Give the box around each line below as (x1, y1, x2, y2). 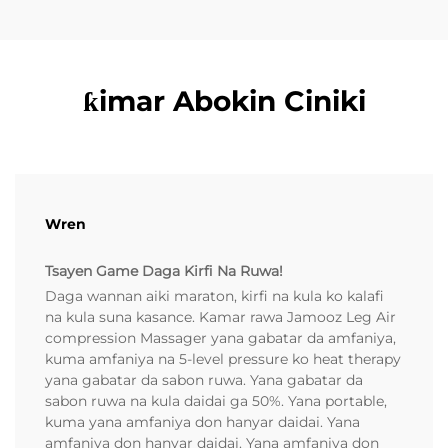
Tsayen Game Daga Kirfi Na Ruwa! (45, 262, 283, 281)
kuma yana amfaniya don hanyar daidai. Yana (45, 413, 360, 432)
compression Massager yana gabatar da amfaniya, (45, 329, 396, 348)
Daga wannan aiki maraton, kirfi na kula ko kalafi (45, 287, 384, 306)
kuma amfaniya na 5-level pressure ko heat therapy (45, 350, 401, 369)
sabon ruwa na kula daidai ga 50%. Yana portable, (45, 392, 387, 411)
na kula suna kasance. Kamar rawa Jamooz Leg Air (45, 308, 396, 327)
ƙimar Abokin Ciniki (82, 84, 366, 119)
